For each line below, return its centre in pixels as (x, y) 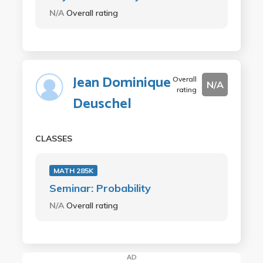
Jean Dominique (122, 83)
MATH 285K (73, 170)
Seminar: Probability (100, 188)
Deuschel (102, 104)
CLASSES (53, 138)
